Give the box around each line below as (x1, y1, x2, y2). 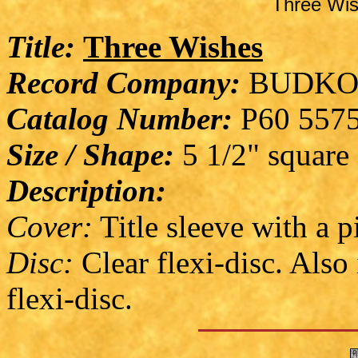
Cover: (6, 209, 93, 244)
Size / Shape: (6, 137, 174, 172)
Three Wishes (83, 29, 263, 64)
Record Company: (6, 65, 241, 100)
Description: (6, 173, 166, 208)
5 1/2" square (174, 137, 349, 172)
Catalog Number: (6, 101, 233, 136)
